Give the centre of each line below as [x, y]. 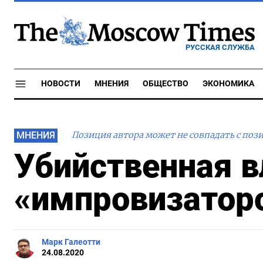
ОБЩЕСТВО [166, 84]
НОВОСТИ [61, 84]
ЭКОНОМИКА [228, 84]
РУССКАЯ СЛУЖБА [220, 47]
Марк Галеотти [71, 242]
